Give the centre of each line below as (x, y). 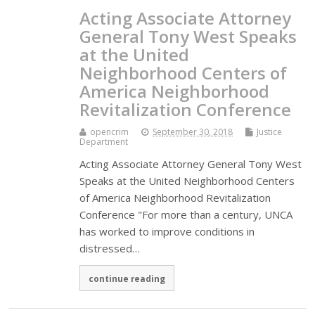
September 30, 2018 (193, 131)
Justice (270, 131)
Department (104, 141)
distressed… (110, 248)
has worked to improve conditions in (167, 231)
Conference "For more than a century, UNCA (186, 214)
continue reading (127, 278)
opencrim (110, 131)
